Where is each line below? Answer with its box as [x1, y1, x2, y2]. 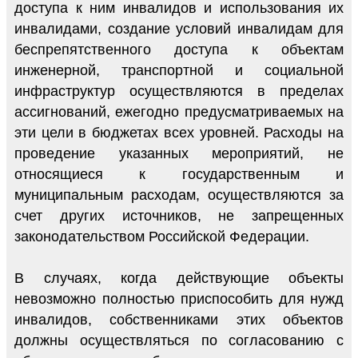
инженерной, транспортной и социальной [14, 62, 344, 78]
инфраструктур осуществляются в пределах [14, 82, 344, 99]
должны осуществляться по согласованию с [14, 332, 344, 348]
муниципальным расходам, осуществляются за [14, 186, 344, 203]
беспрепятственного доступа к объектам [14, 41, 344, 58]
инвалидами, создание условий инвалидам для [14, 20, 344, 37]
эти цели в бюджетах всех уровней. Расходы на [14, 124, 344, 141]
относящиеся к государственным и [14, 165, 344, 182]
